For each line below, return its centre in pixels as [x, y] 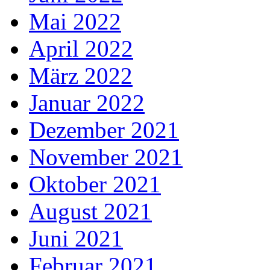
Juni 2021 [76, 239]
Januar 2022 [87, 103]
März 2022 [81, 76]
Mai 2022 [75, 22]
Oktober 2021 [95, 184]
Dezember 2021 [104, 130]
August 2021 [90, 212]
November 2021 [106, 157]
